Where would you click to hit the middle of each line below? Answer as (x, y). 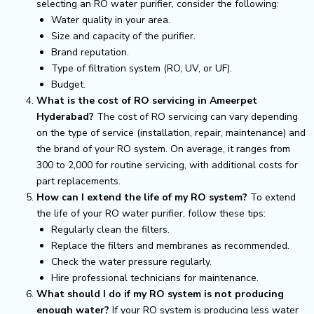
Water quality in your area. (111, 20)
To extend (272, 197)
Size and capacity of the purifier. (123, 36)
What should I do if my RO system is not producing (160, 294)
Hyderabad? (65, 116)
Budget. (68, 84)
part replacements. (78, 181)
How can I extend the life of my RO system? (142, 197)
